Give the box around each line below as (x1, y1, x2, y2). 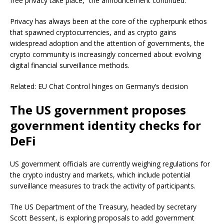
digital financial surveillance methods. (10, 60, 129, 70)
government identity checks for (10, 116, 201, 133)
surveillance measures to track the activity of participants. (10, 180, 195, 190)
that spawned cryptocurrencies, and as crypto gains (10, 27, 176, 37)
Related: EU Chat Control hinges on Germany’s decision (10, 81, 188, 91)
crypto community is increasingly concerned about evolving (10, 49, 201, 59)
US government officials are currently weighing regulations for (10, 158, 210, 168)
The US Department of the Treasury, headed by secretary (10, 201, 196, 211)
